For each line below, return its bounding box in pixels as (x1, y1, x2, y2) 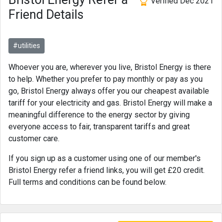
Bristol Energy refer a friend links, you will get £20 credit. (8, 166, 205, 175)
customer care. (8, 134, 59, 143)
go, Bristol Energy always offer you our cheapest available (8, 86, 209, 96)
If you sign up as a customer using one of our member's (8, 154, 201, 163)
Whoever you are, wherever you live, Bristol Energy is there (8, 62, 211, 72)
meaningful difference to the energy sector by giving (8, 110, 190, 119)
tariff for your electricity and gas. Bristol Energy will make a (8, 98, 212, 108)
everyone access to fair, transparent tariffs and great (8, 122, 190, 131)
